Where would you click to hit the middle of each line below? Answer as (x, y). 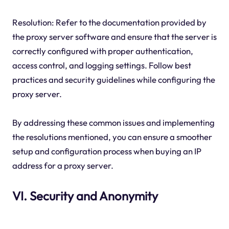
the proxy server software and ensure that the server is (114, 37)
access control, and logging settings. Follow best (101, 65)
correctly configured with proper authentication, (102, 51)
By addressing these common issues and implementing (113, 123)
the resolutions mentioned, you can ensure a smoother (112, 137)
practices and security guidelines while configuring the (113, 80)
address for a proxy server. (63, 166)
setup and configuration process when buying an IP (107, 151)
